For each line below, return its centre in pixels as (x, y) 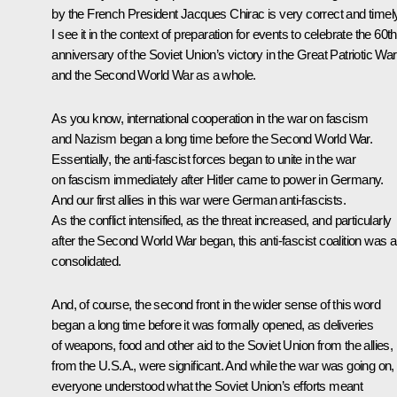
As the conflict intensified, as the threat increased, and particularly (222, 221)
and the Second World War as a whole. (154, 75)
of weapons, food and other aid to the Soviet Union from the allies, (222, 346)
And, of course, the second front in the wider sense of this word (216, 305)
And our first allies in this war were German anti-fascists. (198, 200)
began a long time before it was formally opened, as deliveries (213, 325)
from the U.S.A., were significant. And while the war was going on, (223, 366)
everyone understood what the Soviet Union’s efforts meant (207, 386)
